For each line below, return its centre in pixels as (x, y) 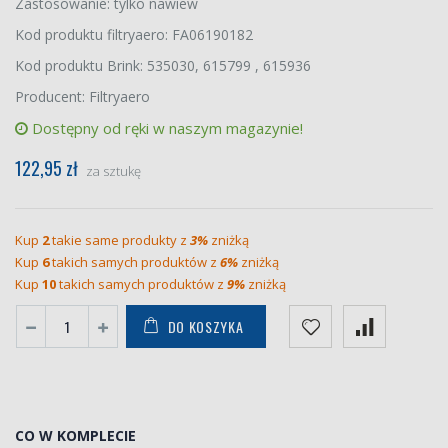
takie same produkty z (119, 239)
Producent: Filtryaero (82, 96)
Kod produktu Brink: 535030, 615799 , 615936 (163, 65)
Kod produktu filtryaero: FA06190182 (134, 34)
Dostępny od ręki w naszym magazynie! (165, 127)
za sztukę (113, 170)
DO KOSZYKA (205, 326)
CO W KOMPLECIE (75, 435)
